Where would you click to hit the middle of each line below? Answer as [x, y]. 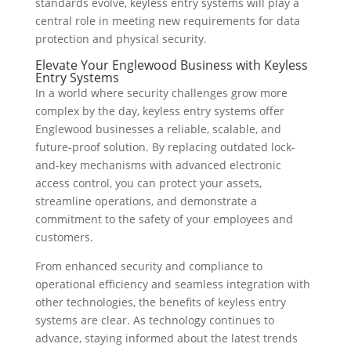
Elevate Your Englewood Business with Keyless [171, 65]
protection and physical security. [121, 39]
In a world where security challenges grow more [161, 93]
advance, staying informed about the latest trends [166, 338]
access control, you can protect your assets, [148, 183]
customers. [64, 237]
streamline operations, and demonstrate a [146, 201]
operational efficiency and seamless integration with [172, 284]
